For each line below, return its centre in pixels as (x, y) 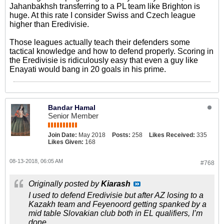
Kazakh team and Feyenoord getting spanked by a (117, 204)
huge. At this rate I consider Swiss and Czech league (102, 15)
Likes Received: (172, 135)
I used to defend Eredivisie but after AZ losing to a (116, 195)
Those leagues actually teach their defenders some (100, 42)
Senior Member (73, 116)
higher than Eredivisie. (49, 24)
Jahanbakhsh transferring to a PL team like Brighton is (105, 6)
